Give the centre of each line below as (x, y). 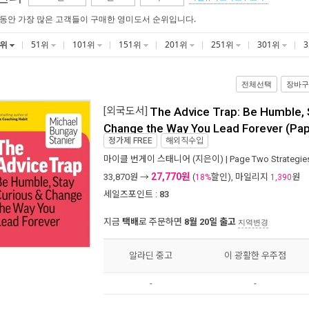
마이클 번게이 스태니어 (147, 159)
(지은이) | (210, 159)
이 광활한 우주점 (255, 256)
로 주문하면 (161, 221)
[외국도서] (126, 111)
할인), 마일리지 (241, 177)
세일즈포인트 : (130, 194)
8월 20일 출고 (210, 221)
